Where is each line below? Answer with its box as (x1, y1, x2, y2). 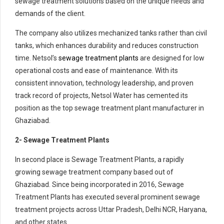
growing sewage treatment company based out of (15, 168, 173, 176)
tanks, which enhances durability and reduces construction (15, 41, 198, 50)
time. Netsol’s (15, 54, 58, 62)
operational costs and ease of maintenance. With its (15, 66, 178, 75)
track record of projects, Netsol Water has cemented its (15, 91, 188, 100)
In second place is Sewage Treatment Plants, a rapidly (15, 155, 184, 164)
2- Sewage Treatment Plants (15, 136, 109, 144)
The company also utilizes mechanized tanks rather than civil (15, 29, 207, 37)
